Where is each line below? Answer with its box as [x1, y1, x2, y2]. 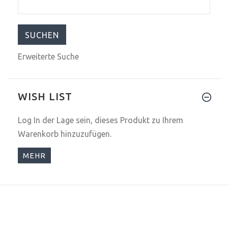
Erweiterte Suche [18, 51, 79, 61]
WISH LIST [18, 90, 72, 102]
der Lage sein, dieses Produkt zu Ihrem [40, 115, 183, 125]
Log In [18, 115, 40, 125]
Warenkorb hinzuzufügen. [18, 129, 111, 138]
